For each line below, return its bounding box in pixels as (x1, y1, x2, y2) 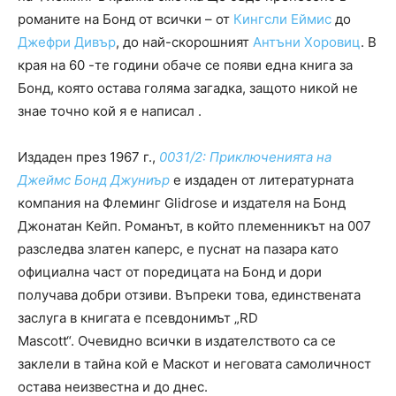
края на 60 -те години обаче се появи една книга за (18, 56, 353, 73)
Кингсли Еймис (233, 10, 331, 27)
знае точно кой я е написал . (18, 102, 202, 119)
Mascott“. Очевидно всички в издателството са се (18, 331, 336, 349)
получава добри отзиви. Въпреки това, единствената (18, 286, 361, 303)
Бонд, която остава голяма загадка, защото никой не (18, 79, 358, 96)
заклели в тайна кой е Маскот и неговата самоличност (18, 354, 371, 372)
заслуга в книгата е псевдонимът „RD (18, 308, 258, 326)
